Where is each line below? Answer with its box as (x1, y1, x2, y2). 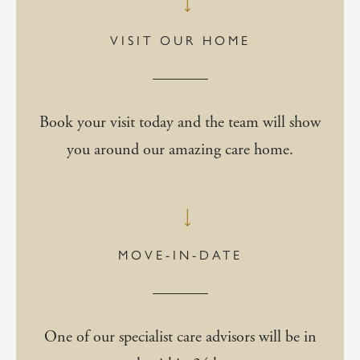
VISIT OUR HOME (109, 32, 251, 48)
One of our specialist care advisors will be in (43, 326, 317, 347)
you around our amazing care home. (67, 139, 293, 160)
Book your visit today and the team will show (39, 112, 321, 133)
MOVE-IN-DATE (117, 247, 243, 263)
